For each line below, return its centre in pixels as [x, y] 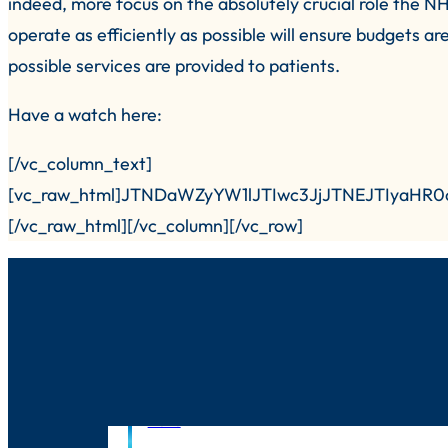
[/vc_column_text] [80, 163]
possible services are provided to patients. [174, 65]
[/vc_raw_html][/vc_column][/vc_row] [155, 225]
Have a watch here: [85, 114]
